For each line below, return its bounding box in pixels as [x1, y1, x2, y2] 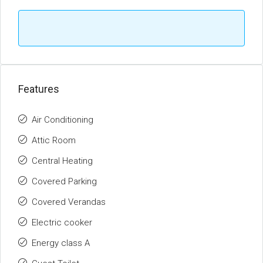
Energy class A [32, 238, 90, 248]
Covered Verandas [32, 197, 106, 207]
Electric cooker [32, 217, 92, 228]
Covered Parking [32, 176, 97, 187]
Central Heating [32, 156, 93, 166]
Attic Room [32, 135, 76, 146]
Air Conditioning [32, 114, 93, 125]
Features [18, 83, 59, 95]
